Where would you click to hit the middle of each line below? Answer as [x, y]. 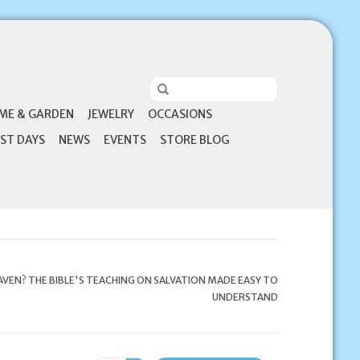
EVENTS [125, 140]
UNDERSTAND [245, 297]
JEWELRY [110, 114]
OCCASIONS [180, 114]
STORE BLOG [194, 140]
